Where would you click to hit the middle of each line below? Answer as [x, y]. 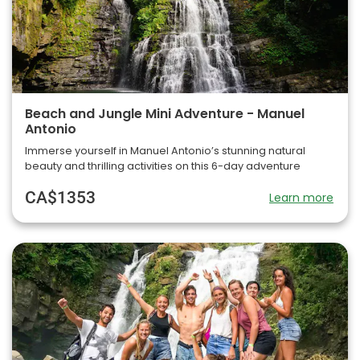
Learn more [301, 197]
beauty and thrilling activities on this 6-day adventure [163, 166]
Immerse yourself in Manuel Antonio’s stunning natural [165, 150]
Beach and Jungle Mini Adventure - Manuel [165, 113]
